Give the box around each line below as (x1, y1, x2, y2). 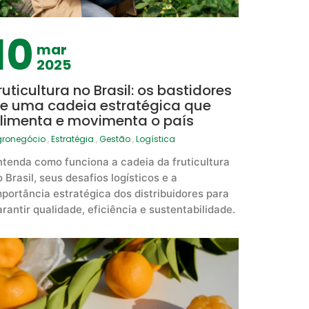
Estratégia (50, 133, 94, 146)
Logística (135, 133, 175, 146)
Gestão (99, 133, 130, 146)
